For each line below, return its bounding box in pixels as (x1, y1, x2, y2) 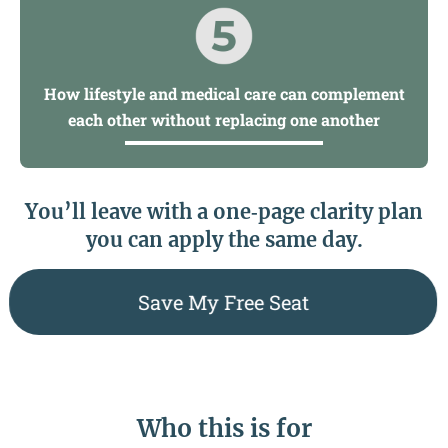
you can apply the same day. (85, 227, 363, 253)
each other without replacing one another (68, 109, 380, 131)
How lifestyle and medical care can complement (43, 83, 405, 105)
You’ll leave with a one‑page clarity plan (25, 199, 423, 225)
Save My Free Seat (136, 289, 308, 316)
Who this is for (136, 413, 312, 445)
